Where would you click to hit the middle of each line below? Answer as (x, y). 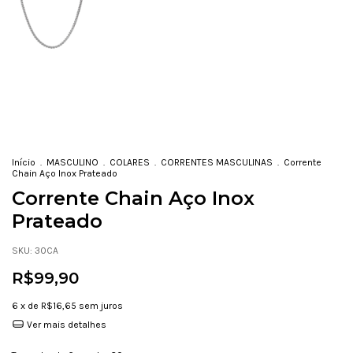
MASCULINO (72, 162)
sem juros (101, 305)
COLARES (130, 162)
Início (24, 162)
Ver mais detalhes (65, 324)
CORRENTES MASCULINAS (217, 162)
